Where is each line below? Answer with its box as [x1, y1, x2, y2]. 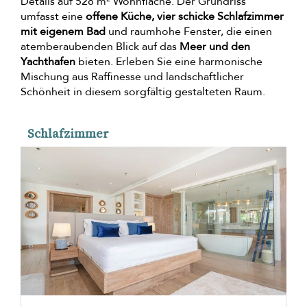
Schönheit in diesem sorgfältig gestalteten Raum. [21, 84, 265, 99]
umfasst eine [21, 8, 86, 24]
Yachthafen [21, 53, 75, 69]
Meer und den [180, 38, 250, 54]
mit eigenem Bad [21, 23, 106, 39]
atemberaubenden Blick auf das [21, 38, 180, 54]
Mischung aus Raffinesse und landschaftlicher [21, 69, 244, 84]
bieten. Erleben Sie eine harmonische [75, 53, 262, 69]
